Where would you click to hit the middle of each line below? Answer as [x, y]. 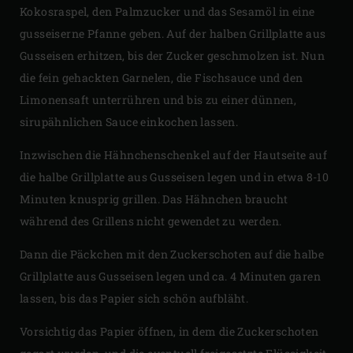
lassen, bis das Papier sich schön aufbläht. [134, 298]
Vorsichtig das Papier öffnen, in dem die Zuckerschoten [169, 331]
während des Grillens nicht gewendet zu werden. [151, 221]
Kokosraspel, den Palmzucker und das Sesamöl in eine [167, 11]
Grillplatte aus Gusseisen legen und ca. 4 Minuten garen [170, 276]
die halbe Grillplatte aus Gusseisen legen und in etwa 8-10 [175, 176]
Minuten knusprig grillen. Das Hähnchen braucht [154, 199]
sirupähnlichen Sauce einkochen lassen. [129, 121]
